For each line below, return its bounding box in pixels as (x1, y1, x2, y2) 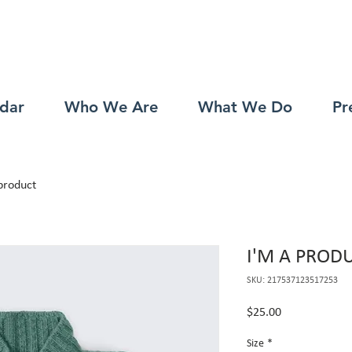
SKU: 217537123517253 (247, 276, 338, 285)
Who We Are (64, 97, 158, 116)
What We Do (197, 97, 292, 116)
